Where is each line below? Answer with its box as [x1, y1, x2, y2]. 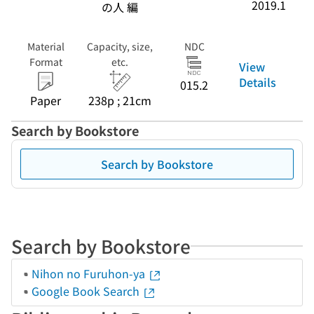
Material [27, 39, 64, 53]
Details [239, 73, 276, 90]
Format [29, 55, 62, 69]
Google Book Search [32, 282, 142, 299]
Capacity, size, [87, 39, 153, 53]
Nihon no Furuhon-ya [32, 265, 148, 282]
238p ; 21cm [88, 92, 151, 109]
